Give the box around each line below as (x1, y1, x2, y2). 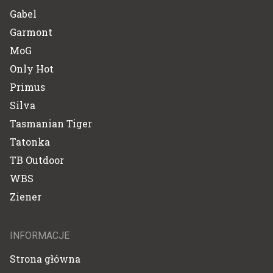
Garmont (10, 25, 52, 38)
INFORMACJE (10, 229, 69, 241)
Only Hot (10, 62, 54, 75)
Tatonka (10, 135, 50, 148)
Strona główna (10, 252, 80, 265)
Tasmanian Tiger (10, 116, 92, 130)
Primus (10, 80, 45, 93)
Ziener (10, 190, 41, 203)
